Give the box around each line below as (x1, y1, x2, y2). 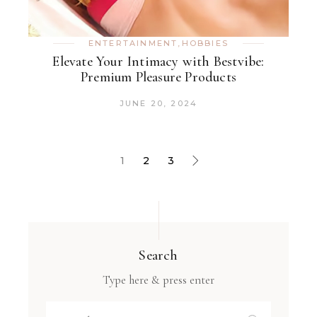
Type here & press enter (102, 272, 214, 288)
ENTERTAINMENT (88, 38, 178, 49)
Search (139, 247, 178, 265)
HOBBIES (181, 38, 229, 49)
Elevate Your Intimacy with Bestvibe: (52, 53, 265, 71)
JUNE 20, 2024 (119, 98, 198, 109)
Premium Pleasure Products (80, 69, 236, 86)
